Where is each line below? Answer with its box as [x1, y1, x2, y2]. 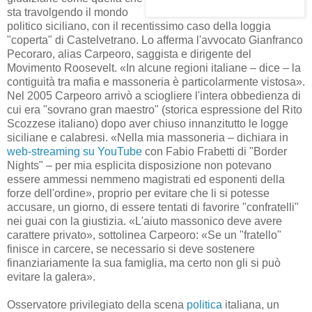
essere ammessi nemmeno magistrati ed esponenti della [7, 173, 285, 185]
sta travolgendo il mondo [7, 6, 128, 18]
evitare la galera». [7, 270, 95, 283]
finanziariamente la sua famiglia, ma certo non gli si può [7, 256, 281, 269]
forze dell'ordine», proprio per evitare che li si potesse [7, 187, 270, 199]
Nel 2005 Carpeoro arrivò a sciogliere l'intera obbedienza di [7, 89, 301, 102]
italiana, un [222, 298, 279, 311]
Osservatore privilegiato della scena [7, 298, 187, 311]
